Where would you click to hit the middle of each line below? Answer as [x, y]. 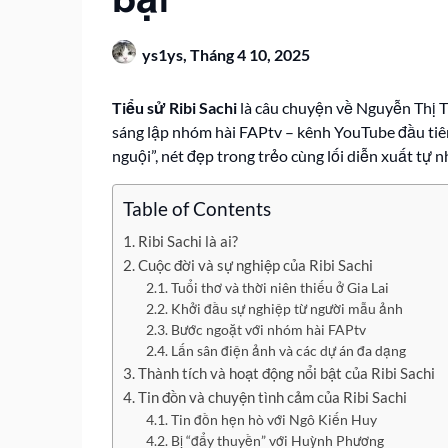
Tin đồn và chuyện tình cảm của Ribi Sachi [273, 397]
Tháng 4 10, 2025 [250, 54]
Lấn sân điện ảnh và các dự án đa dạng [288, 350]
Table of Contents [197, 209]
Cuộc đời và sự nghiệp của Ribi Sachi [256, 265]
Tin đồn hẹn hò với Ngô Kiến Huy [273, 419]
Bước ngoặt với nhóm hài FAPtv [268, 329]
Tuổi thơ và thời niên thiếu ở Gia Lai [279, 287]
